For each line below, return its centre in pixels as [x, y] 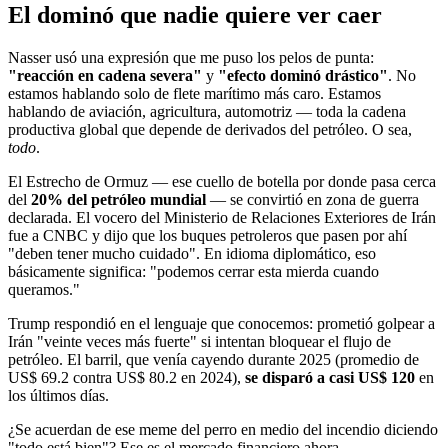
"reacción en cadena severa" [105, 75]
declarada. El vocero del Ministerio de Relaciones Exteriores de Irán [222, 217]
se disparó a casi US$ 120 [330, 377]
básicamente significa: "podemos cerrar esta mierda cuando [193, 271]
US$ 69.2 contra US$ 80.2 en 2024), [126, 377]
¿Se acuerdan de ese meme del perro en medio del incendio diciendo [223, 429]
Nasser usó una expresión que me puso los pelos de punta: [191, 57]
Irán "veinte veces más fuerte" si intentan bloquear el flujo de [199, 341]
